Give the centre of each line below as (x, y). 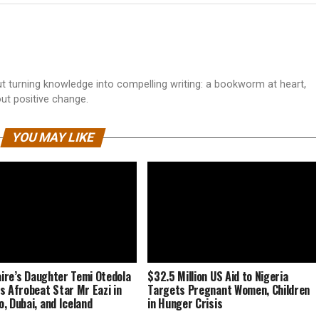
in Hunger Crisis (185, 304)
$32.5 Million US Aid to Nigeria (218, 277)
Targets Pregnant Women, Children (229, 290)
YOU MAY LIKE (53, 138)
